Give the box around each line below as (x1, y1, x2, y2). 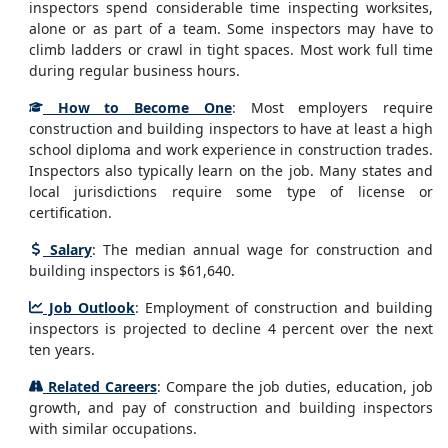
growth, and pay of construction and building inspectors (29, 398, 433, 417)
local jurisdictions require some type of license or (29, 182, 433, 201)
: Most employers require (231, 98, 434, 117)
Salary (43, 240, 92, 259)
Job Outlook (43, 298, 135, 317)
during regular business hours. (29, 61, 240, 80)
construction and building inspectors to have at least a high (29, 119, 433, 138)
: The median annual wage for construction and (92, 240, 433, 259)
